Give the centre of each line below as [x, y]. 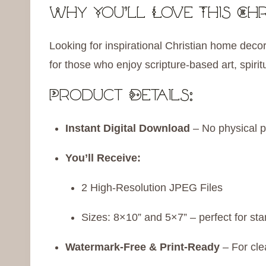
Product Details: [121, 97]
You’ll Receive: [103, 158]
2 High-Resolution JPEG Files [152, 188]
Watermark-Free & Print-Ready [142, 247]
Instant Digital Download [128, 129]
